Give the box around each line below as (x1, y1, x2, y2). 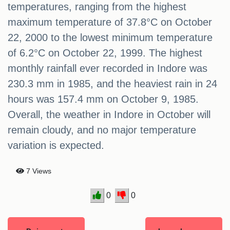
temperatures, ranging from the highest (8, 1, 186, 13)
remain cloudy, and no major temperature (8, 124, 196, 136)
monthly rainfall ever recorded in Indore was (8, 63, 207, 74)
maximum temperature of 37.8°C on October (8, 16, 212, 28)
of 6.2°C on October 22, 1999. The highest (8, 47, 202, 59)
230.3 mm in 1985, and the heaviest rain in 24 (8, 78, 217, 90)
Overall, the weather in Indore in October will (8, 109, 210, 121)
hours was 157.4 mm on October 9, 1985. (8, 93, 199, 105)
